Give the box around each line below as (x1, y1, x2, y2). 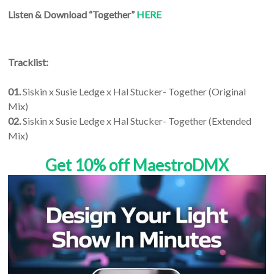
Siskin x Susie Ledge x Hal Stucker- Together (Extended (21, 114, 252, 127)
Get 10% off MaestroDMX (45, 155, 229, 175)
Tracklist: (8, 56, 49, 68)
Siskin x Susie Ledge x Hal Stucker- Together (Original (21, 85, 246, 97)
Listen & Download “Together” (8, 8, 137, 20)
